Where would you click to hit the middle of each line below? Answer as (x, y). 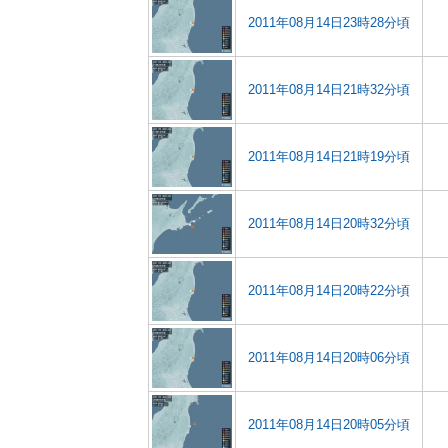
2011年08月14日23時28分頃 (329, 22)
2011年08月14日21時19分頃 (329, 156)
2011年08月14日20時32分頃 (329, 223)
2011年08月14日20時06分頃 (329, 357)
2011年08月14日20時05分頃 (329, 424)
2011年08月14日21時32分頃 (329, 89)
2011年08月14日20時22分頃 (329, 290)
